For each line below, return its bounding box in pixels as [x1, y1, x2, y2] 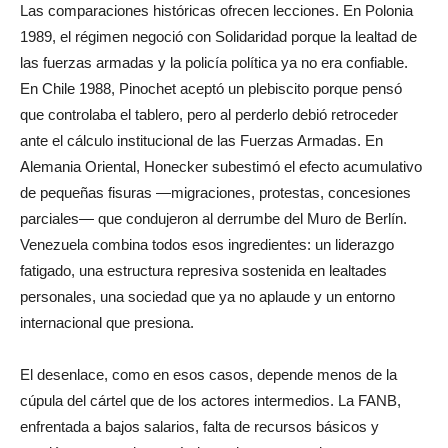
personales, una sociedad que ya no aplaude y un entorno [20, 287, 395, 305]
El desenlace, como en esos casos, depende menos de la [20, 365, 397, 383]
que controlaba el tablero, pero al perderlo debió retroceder [20, 105, 398, 123]
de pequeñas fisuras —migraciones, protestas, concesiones [20, 183, 411, 201]
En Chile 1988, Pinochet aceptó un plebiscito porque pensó [20, 79, 402, 97]
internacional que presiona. [20, 313, 194, 331]
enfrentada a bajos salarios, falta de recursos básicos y [20, 417, 379, 435]
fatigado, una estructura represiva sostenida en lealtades [20, 261, 387, 279]
